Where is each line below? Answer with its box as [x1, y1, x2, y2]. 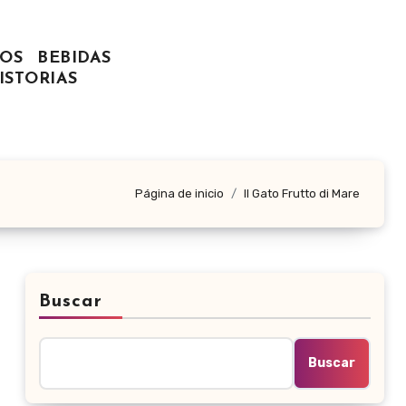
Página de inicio [135, 187, 224, 201]
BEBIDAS [37, 50, 111, 68]
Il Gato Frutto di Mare [244, 187, 360, 201]
